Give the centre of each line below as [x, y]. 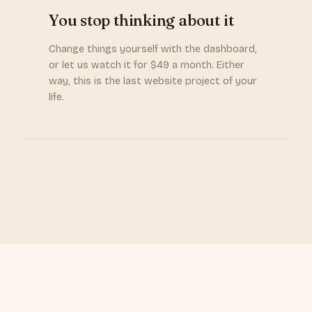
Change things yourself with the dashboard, [153, 49]
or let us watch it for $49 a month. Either [147, 65]
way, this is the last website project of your [153, 81]
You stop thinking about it [141, 20]
